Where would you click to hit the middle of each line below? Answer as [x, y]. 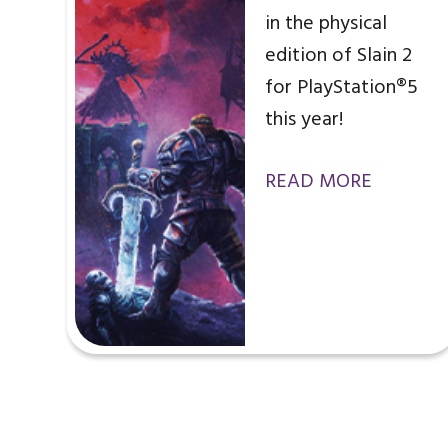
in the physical [326, 24]
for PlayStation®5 [342, 88]
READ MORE [319, 182]
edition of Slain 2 [339, 56]
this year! [304, 120]
